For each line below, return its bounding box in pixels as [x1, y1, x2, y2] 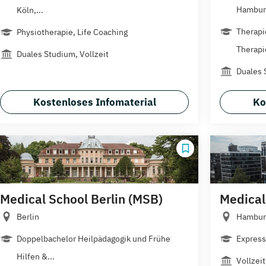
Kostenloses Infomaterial [33, 95, 156, 109]
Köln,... [17, 4, 43, 15]
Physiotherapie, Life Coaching [17, 26, 128, 37]
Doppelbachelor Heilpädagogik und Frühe [17, 233, 170, 244]
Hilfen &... [17, 251, 55, 262]
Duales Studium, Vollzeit [17, 48, 109, 59]
